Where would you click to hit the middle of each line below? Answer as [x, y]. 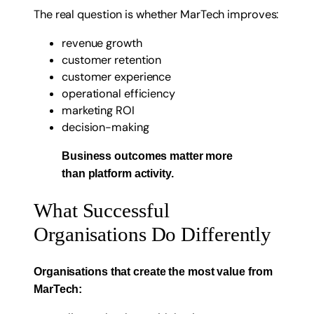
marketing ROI [98, 110]
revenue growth [102, 43]
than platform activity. [118, 173]
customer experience [117, 76]
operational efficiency [118, 93]
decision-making [105, 127]
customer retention [112, 60]
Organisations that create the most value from [153, 272]
